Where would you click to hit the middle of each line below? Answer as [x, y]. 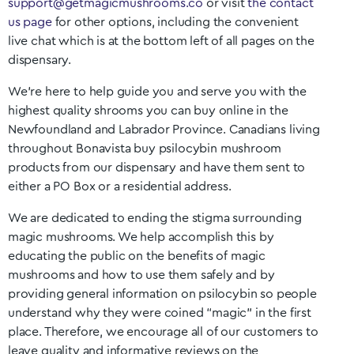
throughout [42, 149]
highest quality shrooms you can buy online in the [148, 111]
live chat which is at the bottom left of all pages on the [161, 41]
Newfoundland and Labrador [89, 130]
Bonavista [105, 149]
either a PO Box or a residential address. [121, 186]
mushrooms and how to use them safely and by [141, 275]
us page [30, 22]
